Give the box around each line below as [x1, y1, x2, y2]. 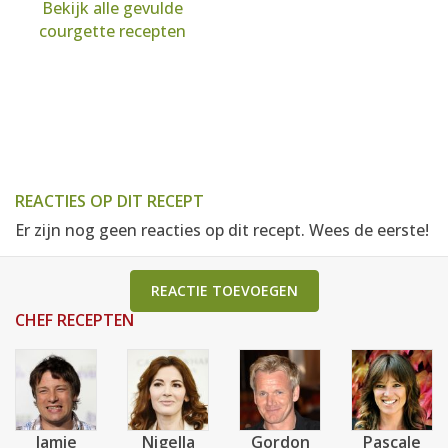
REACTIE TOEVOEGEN [150, 281, 298, 300]
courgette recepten [38, 20, 186, 42]
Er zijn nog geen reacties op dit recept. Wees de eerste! [15, 219, 429, 241]
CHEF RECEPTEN [15, 309, 134, 331]
